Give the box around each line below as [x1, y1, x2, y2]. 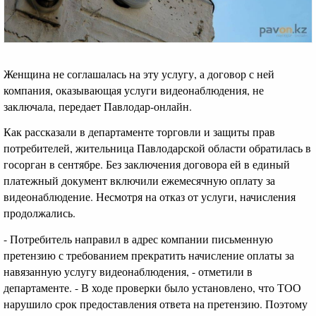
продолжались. [4, 205, 75, 221]
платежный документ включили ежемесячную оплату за [4, 173, 275, 188]
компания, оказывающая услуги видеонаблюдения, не [4, 82, 264, 97]
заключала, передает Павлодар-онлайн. [4, 98, 192, 114]
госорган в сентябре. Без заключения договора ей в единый [4, 157, 290, 172]
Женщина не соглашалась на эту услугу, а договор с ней [4, 66, 274, 81]
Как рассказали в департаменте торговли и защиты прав [4, 124, 275, 140]
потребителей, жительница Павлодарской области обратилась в [4, 140, 311, 156]
